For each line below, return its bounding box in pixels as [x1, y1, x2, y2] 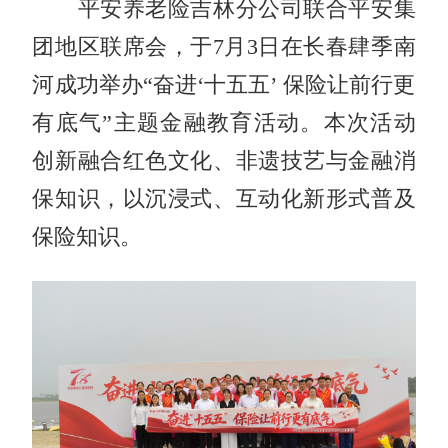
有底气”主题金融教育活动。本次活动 [32, 110, 416, 135]
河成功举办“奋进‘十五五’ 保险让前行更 [32, 72, 416, 97]
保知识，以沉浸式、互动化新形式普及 [32, 186, 416, 211]
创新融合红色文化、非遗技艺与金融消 [32, 148, 416, 173]
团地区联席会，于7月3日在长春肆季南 [32, 34, 416, 59]
